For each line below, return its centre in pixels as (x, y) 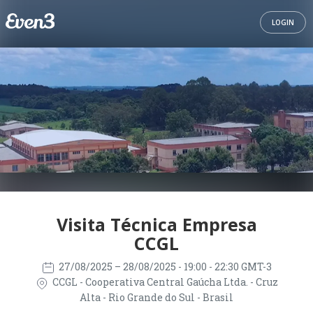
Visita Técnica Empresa (156, 224)
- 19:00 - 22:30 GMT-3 (225, 267)
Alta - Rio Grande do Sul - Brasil (156, 297)
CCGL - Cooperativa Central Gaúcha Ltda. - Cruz (164, 282)
